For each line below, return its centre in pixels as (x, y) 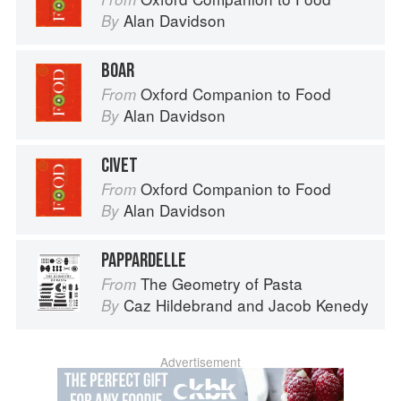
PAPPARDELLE (144, 261)
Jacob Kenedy (319, 305)
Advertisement (200, 362)
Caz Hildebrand (178, 305)
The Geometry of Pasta (222, 284)
